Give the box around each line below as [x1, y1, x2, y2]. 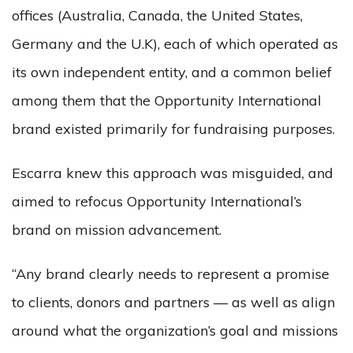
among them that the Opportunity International [12, 91, 321, 110]
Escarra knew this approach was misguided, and [12, 164, 333, 182]
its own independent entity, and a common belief [12, 63, 332, 81]
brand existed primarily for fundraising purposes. [12, 120, 335, 138]
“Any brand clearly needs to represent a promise [12, 265, 329, 283]
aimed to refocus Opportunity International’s [12, 192, 302, 210]
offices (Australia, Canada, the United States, [12, 6, 303, 24]
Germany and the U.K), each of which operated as [12, 35, 338, 53]
